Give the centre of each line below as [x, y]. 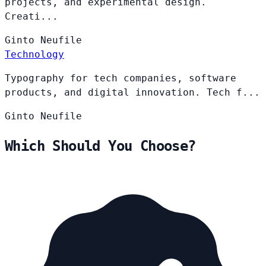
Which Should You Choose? [100, 146]
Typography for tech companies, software [121, 78]
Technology [34, 54]
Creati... [31, 16]
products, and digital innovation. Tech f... [132, 92]
